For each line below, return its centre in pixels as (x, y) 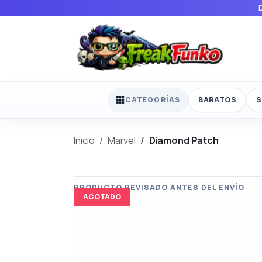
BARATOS (217, 99)
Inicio (85, 140)
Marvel (121, 140)
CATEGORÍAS (153, 100)
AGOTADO (102, 196)
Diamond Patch (184, 140)
